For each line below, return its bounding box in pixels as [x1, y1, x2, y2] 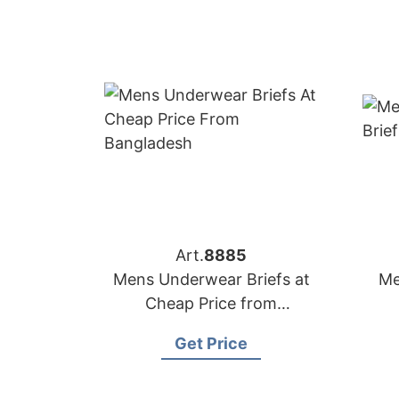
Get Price [175, 334, 248, 353]
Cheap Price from [145, 294, 277, 313]
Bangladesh [167, 318, 256, 337]
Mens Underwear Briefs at [112, 270, 310, 289]
